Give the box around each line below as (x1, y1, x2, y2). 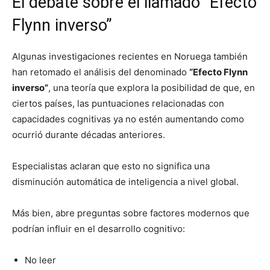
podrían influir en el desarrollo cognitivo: (12, 222, 185, 234)
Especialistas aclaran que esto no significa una (12, 160, 210, 172)
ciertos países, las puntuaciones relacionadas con (12, 97, 224, 109)
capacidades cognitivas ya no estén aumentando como (12, 113, 244, 125)
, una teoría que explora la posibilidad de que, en (48, 81, 255, 93)
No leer (25, 254, 56, 266)
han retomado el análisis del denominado (12, 66, 189, 78)
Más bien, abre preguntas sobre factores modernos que (12, 207, 250, 219)
